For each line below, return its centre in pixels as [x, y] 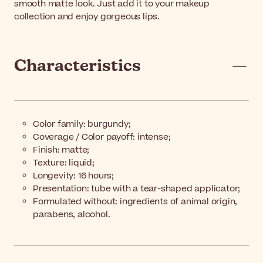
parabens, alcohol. [72, 215]
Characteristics [77, 67]
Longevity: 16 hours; [73, 176]
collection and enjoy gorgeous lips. [87, 17]
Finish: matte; [61, 150]
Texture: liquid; [64, 163]
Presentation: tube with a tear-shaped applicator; [137, 189]
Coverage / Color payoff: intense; [102, 137]
